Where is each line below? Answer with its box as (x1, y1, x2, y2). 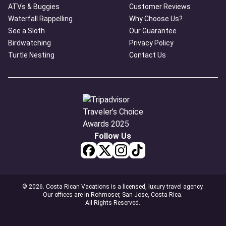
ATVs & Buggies (8, 2, 60, 11)
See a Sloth (8, 26, 45, 35)
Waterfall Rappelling (8, 14, 73, 23)
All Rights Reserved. (85, 199, 141, 206)
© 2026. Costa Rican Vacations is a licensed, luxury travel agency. (22, 183, 204, 190)
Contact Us (129, 50, 166, 59)
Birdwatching (8, 38, 51, 47)
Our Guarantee (129, 26, 177, 35)
